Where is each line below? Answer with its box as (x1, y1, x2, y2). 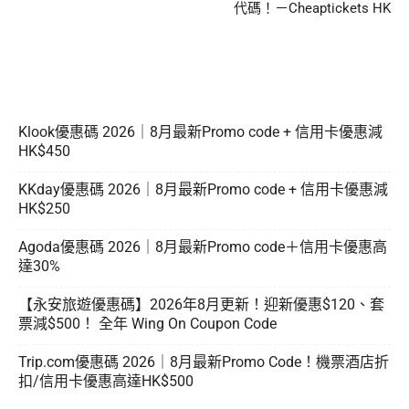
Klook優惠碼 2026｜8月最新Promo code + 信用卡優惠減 (18, 122, 383, 141)
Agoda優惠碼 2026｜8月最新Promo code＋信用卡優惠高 (18, 237, 387, 256)
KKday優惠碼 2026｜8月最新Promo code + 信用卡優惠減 (18, 180, 388, 198)
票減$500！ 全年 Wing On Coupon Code (18, 314, 277, 332)
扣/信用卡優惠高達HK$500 (18, 372, 194, 390)
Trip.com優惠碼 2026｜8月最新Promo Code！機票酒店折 (18, 352, 389, 371)
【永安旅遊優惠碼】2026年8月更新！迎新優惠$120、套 (18, 295, 384, 313)
